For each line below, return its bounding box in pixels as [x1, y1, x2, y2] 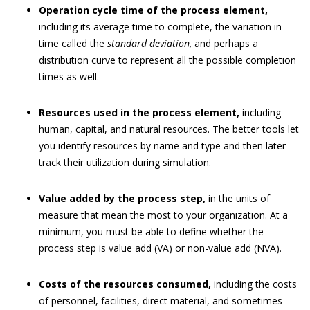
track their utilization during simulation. [39, 155, 211, 169]
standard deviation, [107, 36, 192, 50]
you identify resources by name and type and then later [39, 138, 286, 152]
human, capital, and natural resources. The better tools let [39, 122, 299, 136]
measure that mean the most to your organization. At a [39, 208, 288, 221]
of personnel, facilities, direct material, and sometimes [39, 293, 282, 307]
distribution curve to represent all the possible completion [39, 53, 296, 66]
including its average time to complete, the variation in [39, 19, 282, 33]
